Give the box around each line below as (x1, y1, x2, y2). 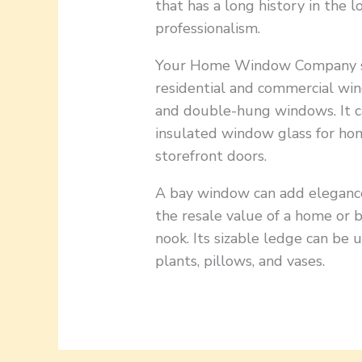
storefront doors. (155, 146, 267, 166)
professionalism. (155, 19, 261, 39)
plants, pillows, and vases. (155, 251, 326, 271)
